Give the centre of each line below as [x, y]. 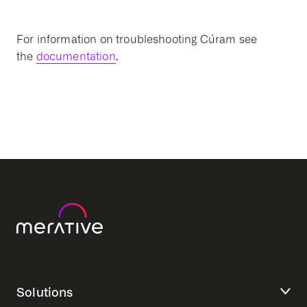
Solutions [45, 292]
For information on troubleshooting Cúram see [137, 39]
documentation [76, 57]
